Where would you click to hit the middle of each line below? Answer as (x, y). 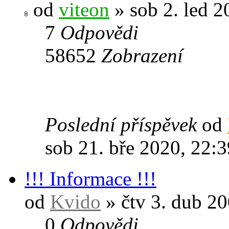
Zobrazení (142, 55)
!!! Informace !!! (90, 178)
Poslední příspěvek (123, 124)
